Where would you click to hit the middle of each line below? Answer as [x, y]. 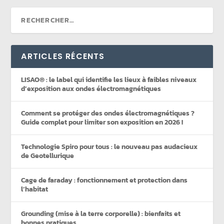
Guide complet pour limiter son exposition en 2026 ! [102, 122]
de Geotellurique [48, 155]
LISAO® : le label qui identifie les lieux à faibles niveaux [109, 79]
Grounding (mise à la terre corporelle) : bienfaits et [101, 213]
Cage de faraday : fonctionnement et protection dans [104, 180]
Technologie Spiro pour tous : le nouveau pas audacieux [109, 146]
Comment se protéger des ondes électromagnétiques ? [108, 113]
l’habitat [35, 189]
